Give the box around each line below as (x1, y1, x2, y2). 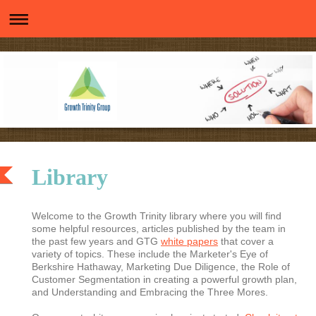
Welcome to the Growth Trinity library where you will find (32, 209, 281, 221)
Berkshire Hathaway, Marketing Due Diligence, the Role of (32, 260, 290, 272)
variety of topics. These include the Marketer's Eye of (32, 248, 268, 260)
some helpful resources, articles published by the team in (32, 222, 286, 234)
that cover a (218, 235, 274, 247)
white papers (161, 235, 218, 247)
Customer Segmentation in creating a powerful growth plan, (32, 273, 297, 285)
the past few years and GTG (32, 235, 161, 247)
